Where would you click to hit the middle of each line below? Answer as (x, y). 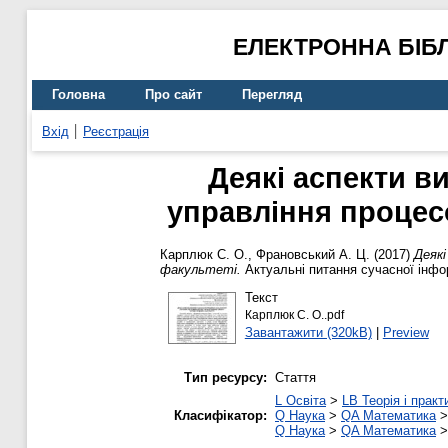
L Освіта (300, 401)
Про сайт (173, 95)
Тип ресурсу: (225, 378)
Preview (405, 332)
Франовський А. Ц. (313, 255)
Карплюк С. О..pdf (294, 314)
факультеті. (200, 270)
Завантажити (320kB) (308, 332)
